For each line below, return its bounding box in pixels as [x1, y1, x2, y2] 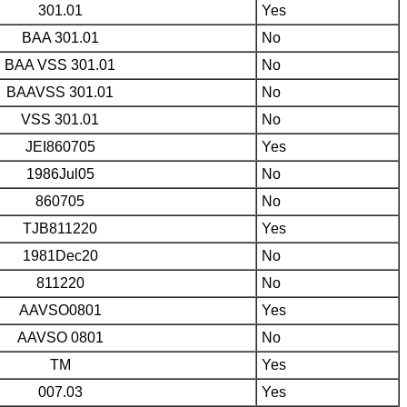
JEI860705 [25, 138, 95, 154]
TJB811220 [23, 220, 97, 236]
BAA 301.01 [21, 29, 99, 45]
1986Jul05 [25, 165, 94, 182]
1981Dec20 [22, 247, 98, 263]
